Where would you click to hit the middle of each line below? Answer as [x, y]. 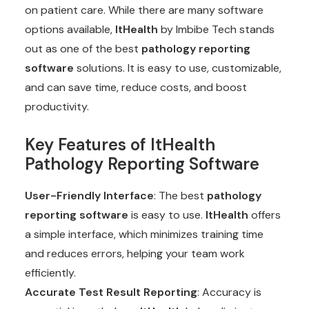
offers [265, 215]
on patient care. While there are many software [144, 10]
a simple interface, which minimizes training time [144, 234]
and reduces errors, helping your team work [135, 253]
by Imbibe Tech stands [216, 29]
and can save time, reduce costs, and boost [136, 87]
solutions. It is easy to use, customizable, [178, 68]
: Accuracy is [229, 292]
